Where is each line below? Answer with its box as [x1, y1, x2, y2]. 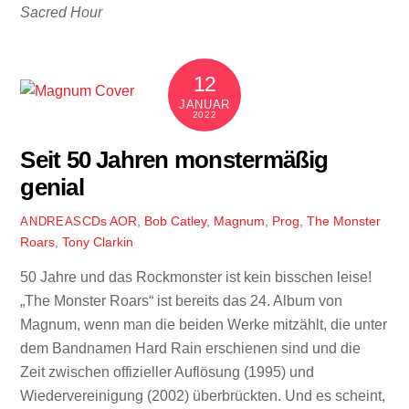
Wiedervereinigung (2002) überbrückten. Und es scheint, [20, 387, 386, 404]
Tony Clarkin [62, 234, 134, 249]
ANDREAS [20, 214, 82, 228]
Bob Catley [143, 213, 206, 228]
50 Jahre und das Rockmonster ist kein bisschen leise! [20, 268, 372, 285]
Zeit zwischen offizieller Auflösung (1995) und [20, 363, 315, 380]
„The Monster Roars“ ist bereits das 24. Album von [20, 292, 343, 309]
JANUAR [179, 98, 230, 112]
